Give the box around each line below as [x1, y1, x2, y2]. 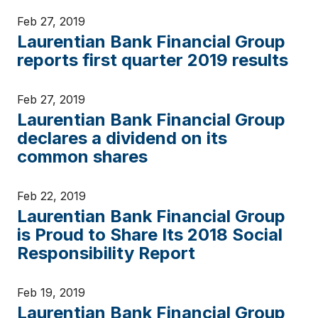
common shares [17, 146, 148, 167]
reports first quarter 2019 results [17, 50, 288, 70]
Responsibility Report [17, 243, 195, 263]
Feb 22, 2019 [17, 189, 86, 203]
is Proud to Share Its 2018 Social [17, 224, 283, 245]
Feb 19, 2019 [17, 285, 85, 300]
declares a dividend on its [17, 128, 227, 148]
